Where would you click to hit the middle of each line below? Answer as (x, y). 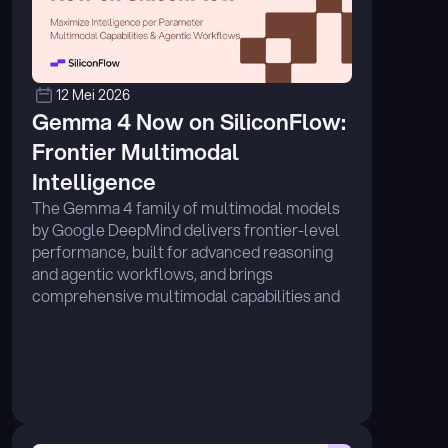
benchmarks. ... (84, 339)
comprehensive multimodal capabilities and (186, 295)
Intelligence (94, 181)
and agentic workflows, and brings (152, 273)
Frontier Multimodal (135, 151)
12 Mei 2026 (93, 95)
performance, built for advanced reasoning (182, 251)
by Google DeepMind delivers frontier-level (186, 229)
